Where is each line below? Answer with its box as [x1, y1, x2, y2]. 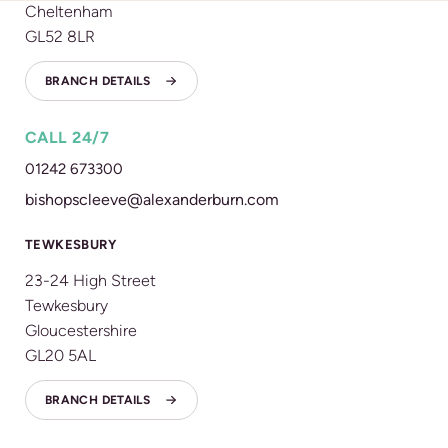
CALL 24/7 [25, 128, 110, 147]
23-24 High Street [25, 271, 156, 290]
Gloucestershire [25, 321, 137, 340]
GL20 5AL [25, 346, 96, 365]
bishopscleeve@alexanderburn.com [25, 190, 279, 209]
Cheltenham [25, 2, 112, 21]
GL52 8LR [25, 27, 95, 46]
